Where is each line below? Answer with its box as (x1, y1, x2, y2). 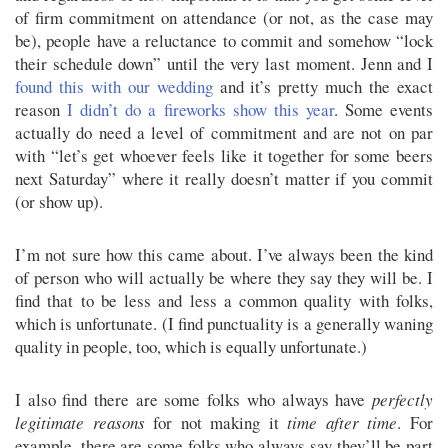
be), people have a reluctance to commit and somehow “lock (15, 29, 433, 53)
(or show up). (15, 190, 103, 214)
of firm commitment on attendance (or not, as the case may (15, 6, 433, 30)
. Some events (333, 98, 434, 122)
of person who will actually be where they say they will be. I (15, 266, 433, 290)
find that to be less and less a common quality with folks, (15, 289, 433, 313)
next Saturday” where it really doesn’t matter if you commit (15, 167, 433, 191)
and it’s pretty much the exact (212, 75, 434, 99)
